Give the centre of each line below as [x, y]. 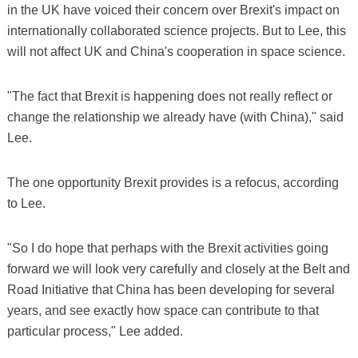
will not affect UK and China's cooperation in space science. [176, 51]
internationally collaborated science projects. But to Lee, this [176, 30]
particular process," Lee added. [95, 331]
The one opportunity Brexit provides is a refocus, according [173, 182]
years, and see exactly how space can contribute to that [163, 310]
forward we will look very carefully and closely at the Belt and [178, 268]
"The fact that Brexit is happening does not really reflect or [169, 96]
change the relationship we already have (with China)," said [175, 117]
